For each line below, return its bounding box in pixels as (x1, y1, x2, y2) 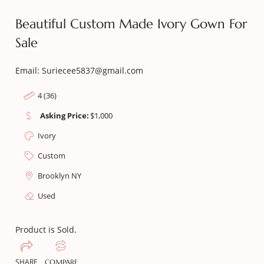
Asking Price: (40, 110, 90, 121)
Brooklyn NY (38, 170, 82, 181)
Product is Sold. (15, 224, 77, 235)
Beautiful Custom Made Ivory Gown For (15, 16, 248, 32)
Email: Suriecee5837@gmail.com (15, 65, 144, 76)
